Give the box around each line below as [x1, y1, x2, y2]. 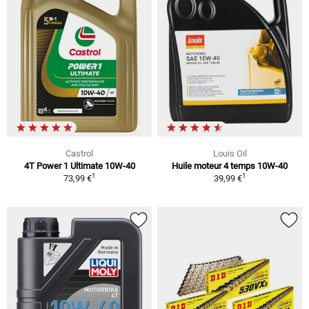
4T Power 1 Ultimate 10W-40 [23, 160, 135, 171]
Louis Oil [212, 148, 247, 159]
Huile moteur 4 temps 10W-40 [172, 160, 288, 171]
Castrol [66, 148, 93, 159]
